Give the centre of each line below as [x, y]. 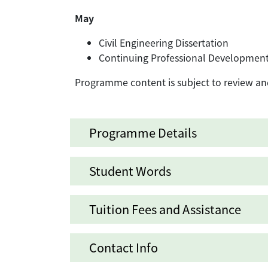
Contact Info [124, 248]
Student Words [130, 171]
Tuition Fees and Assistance [165, 209]
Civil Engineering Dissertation [164, 43]
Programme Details [143, 133]
